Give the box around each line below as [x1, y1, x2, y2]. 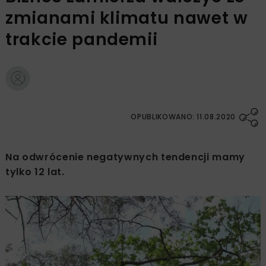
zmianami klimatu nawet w [5, 7, 248, 30]
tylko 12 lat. [5, 165, 65, 179]
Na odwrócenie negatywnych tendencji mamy [5, 150, 245, 164]
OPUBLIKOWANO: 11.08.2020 [131, 112, 236, 122]
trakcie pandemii [5, 28, 158, 52]
